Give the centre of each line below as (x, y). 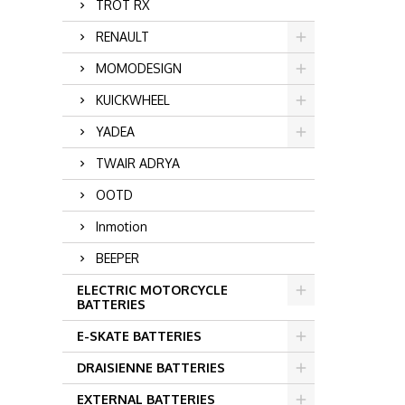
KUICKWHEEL (132, 100)
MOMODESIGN (138, 68)
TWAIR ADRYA (137, 163)
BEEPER (117, 258)
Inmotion (121, 226)
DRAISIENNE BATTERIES (151, 367)
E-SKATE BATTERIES (139, 336)
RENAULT (122, 37)
